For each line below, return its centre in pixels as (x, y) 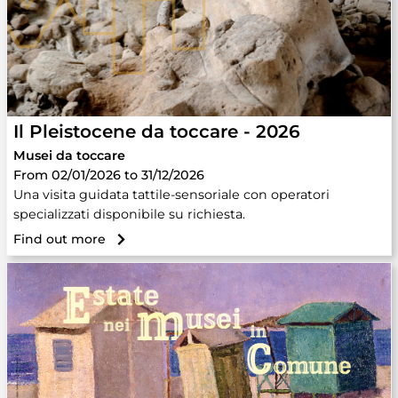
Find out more (60, 239)
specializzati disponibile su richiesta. (129, 214)
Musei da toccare (69, 155)
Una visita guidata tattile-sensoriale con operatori (171, 195)
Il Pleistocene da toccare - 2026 (157, 131)
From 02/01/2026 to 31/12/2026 (109, 175)
